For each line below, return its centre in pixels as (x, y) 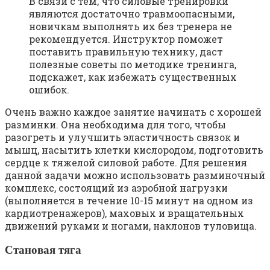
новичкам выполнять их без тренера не (130, 27)
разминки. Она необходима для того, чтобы (115, 125)
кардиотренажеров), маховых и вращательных (124, 213)
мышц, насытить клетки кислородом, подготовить (134, 150)
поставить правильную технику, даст (126, 52)
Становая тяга (43, 250)
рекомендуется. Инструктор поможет (126, 39)
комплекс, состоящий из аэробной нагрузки (116, 188)
